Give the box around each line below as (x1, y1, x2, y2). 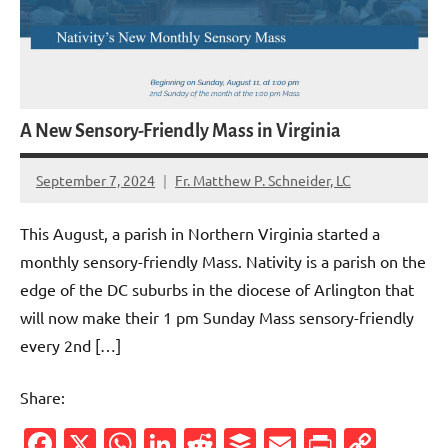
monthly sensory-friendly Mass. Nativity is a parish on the (20, 251, 426, 272)
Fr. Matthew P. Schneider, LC (175, 170, 351, 189)
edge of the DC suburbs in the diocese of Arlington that (20, 279, 414, 300)
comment (36, 206, 97, 225)
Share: (20, 387, 65, 408)
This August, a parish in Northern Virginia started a (20, 223, 380, 244)
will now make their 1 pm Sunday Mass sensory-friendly (20, 307, 414, 328)
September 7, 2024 (36, 170, 155, 189)
